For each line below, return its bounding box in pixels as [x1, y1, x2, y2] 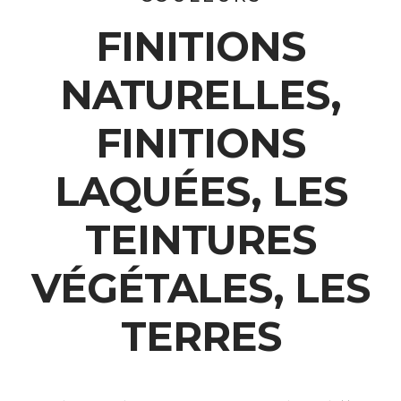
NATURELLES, [60, 70, 341, 119]
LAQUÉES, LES [54, 166, 347, 216]
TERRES [120, 311, 281, 361]
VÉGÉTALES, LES [31, 263, 370, 312]
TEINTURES [85, 215, 316, 264]
